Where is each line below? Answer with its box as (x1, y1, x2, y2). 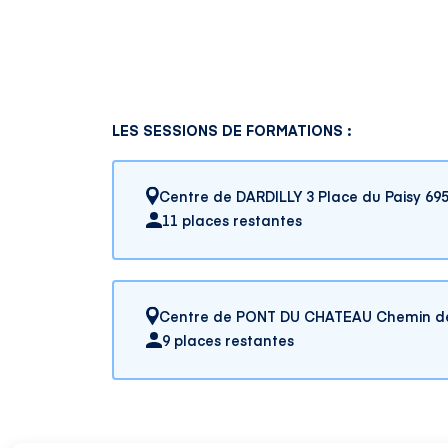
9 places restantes (162, 330, 294, 350)
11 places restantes (162, 210, 302, 230)
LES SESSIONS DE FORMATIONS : (112, 120, 351, 140)
